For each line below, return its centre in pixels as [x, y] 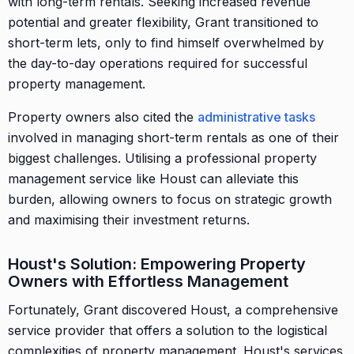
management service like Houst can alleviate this [153, 178]
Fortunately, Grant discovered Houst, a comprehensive [173, 309]
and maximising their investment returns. [129, 219]
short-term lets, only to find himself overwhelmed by [166, 42]
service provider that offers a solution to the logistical [168, 330]
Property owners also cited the [103, 117]
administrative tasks [256, 117]
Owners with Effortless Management [148, 281]
